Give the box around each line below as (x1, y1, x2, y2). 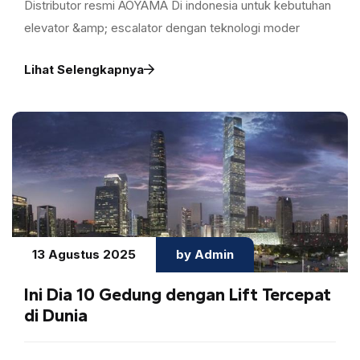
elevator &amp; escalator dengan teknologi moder (24, 19, 300, 35)
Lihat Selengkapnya (24, 61, 144, 77)
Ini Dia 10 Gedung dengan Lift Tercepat (24, 283, 331, 305)
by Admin (176, 246, 234, 262)
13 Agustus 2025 (32, 246, 136, 262)
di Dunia (24, 304, 88, 326)
